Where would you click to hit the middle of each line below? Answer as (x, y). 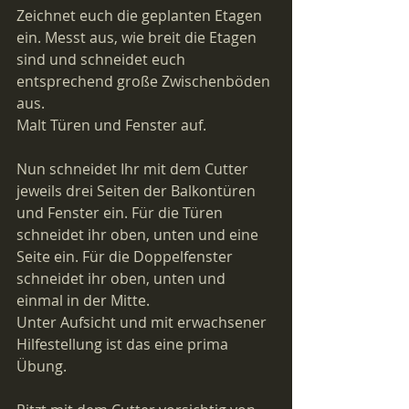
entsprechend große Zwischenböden (145, 81)
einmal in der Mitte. (83, 300)
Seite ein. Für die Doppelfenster (126, 256)
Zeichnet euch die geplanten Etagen (141, 15)
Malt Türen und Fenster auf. (111, 125)
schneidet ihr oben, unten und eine (139, 234)
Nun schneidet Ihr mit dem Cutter (134, 168)
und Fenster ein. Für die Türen (121, 212)
